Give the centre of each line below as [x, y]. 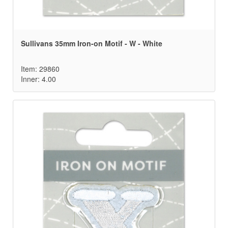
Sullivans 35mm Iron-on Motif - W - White [92, 44]
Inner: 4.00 [38, 79]
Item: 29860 [40, 69]
